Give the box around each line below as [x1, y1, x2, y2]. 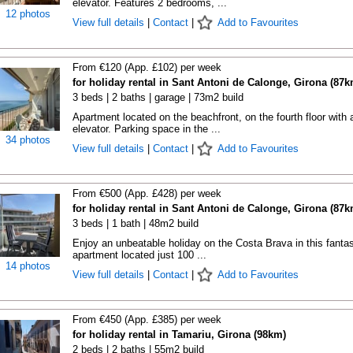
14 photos [6, 260, 50, 272]
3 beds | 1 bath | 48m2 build [72, 217, 199, 229]
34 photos [6, 134, 50, 146]
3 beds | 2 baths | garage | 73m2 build [72, 91, 243, 103]
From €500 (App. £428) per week [72, 188, 221, 199]
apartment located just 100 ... [72, 249, 206, 261]
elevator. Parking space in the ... [72, 123, 221, 135]
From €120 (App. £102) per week [72, 61, 221, 73]
